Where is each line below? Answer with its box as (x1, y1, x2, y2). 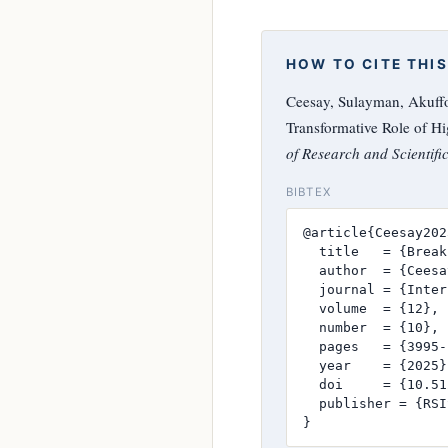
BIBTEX (286, 184, 331, 199)
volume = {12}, (303, 300, 439, 316)
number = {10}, (303, 319, 439, 335)
